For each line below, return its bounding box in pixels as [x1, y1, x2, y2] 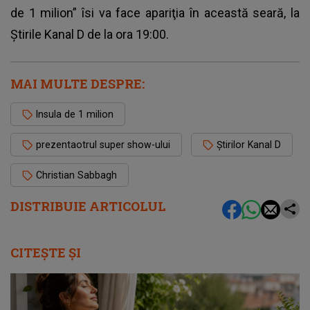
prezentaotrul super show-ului [36, 139, 170, 151]
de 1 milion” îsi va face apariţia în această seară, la [10, 6, 300, 21]
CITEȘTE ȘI [10, 244, 81, 262]
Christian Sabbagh [36, 170, 117, 181]
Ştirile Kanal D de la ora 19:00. [10, 27, 169, 42]
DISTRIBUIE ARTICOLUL [10, 198, 166, 215]
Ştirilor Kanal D [217, 139, 281, 151]
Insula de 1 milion [36, 109, 113, 120]
